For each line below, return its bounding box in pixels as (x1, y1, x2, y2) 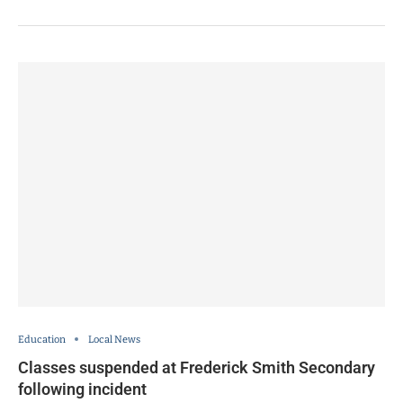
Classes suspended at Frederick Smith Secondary (18, 357, 375, 377)
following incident (18, 379, 147, 399)
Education (18, 333, 66, 345)
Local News (88, 333, 140, 345)
